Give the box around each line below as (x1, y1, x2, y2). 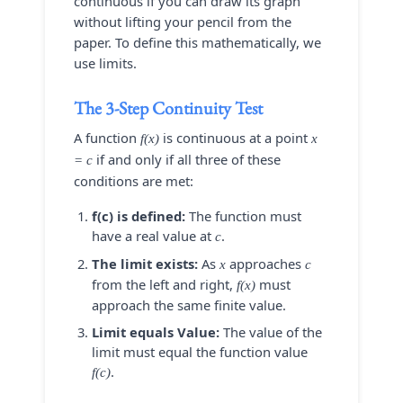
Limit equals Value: (92, 323, 219, 341)
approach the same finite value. (92, 296, 286, 314)
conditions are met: (74, 172, 193, 190)
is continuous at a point (159, 129, 311, 147)
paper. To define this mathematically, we (74, 33, 321, 51)
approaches (226, 255, 305, 273)
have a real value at (92, 227, 215, 245)
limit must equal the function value (92, 343, 308, 361)
